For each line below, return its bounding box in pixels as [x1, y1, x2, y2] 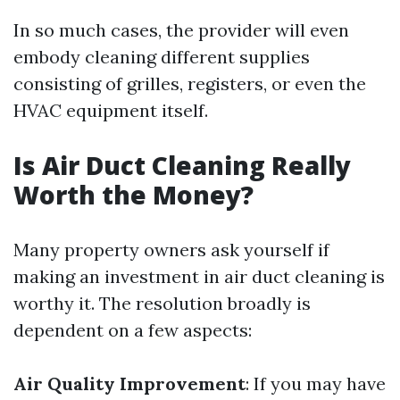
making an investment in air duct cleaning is [13, 265, 385, 287]
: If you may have [246, 372, 386, 395]
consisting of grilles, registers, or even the [13, 72, 366, 95]
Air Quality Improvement [13, 372, 246, 395]
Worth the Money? [13, 178, 254, 212]
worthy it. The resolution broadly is [13, 292, 311, 314]
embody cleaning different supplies [13, 46, 310, 68]
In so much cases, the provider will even [13, 19, 349, 41]
